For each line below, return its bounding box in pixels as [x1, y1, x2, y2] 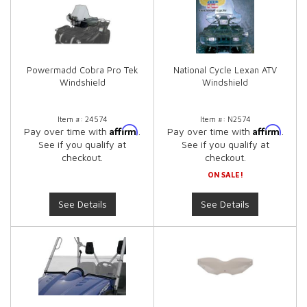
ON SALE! [207, 170, 243, 179]
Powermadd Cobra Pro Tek [26, 64, 138, 75]
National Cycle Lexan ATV [173, 64, 277, 75]
